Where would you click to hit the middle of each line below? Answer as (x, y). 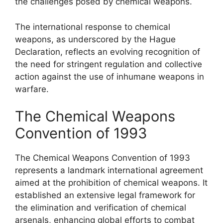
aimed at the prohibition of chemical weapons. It (111, 183)
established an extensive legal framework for (105, 195)
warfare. (32, 89)
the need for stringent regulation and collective (109, 64)
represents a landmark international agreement (109, 170)
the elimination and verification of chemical (101, 208)
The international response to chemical (93, 27)
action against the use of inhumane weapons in (110, 76)
